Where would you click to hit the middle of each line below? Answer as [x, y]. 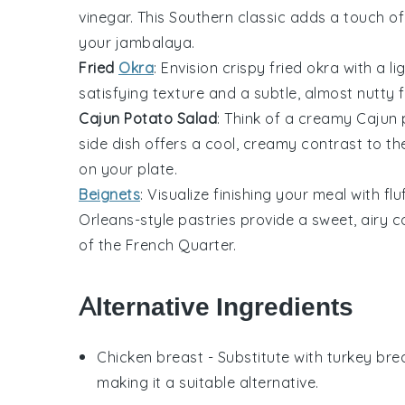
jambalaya [153, 42]
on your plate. [128, 169]
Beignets [109, 194]
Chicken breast [150, 357]
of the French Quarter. [157, 245]
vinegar [104, 17]
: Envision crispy [212, 67]
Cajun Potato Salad [148, 118]
